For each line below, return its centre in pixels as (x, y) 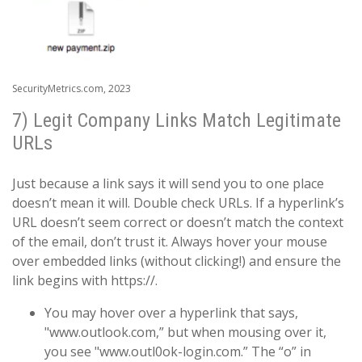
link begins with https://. (85, 281)
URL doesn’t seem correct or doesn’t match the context (178, 223)
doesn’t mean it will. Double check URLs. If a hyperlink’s (178, 203)
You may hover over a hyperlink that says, (171, 313)
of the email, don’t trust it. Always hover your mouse (170, 242)
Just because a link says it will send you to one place (168, 184)
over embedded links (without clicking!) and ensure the (177, 261)
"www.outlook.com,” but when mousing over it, (185, 333)
